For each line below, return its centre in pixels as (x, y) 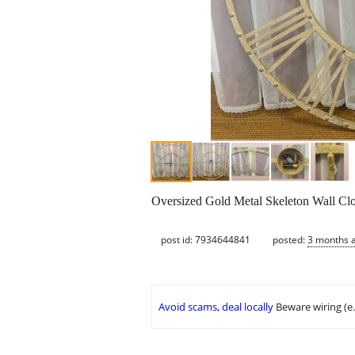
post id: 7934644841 (206, 239)
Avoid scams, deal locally (216, 307)
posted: (290, 239)
